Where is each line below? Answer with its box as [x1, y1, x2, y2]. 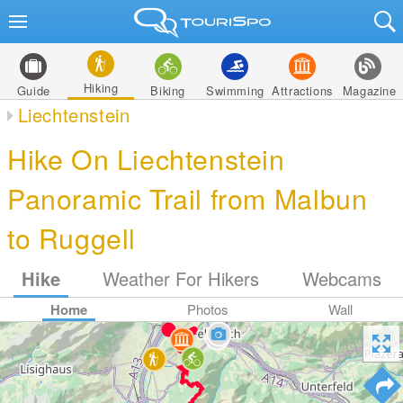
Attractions [272, 82, 333, 99]
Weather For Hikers [103, 265, 260, 291]
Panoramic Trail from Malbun [7, 178, 368, 218]
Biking [150, 82, 185, 99]
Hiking [83, 79, 119, 96]
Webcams [302, 265, 382, 291]
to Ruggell [7, 218, 137, 257]
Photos [187, 300, 228, 318]
